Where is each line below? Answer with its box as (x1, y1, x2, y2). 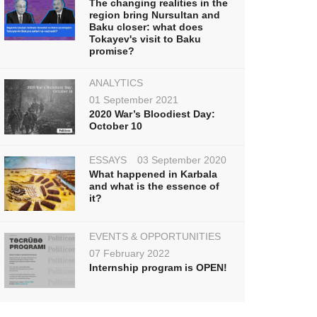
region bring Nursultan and (89, 8, 220, 21)
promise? (89, 45, 134, 57)
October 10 (89, 120, 142, 132)
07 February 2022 (89, 248, 170, 260)
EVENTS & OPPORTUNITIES (89, 231, 221, 243)
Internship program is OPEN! (89, 262, 227, 274)
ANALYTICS (89, 76, 143, 88)
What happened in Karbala (89, 168, 217, 180)
